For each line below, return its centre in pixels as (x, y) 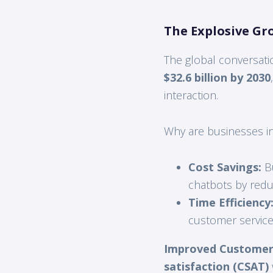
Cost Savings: (225, 167)
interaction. (191, 95)
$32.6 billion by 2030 (217, 77)
